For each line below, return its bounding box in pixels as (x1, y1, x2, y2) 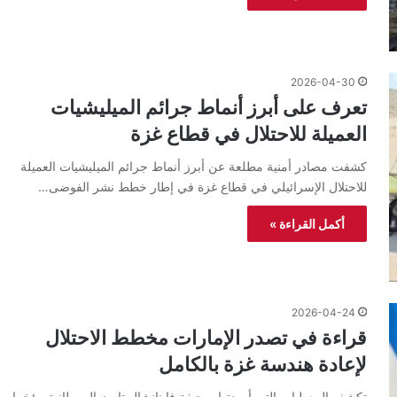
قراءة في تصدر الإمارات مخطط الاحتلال (45, 326, 367, 350)
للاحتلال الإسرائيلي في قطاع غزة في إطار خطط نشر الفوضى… (38, 178, 367, 194)
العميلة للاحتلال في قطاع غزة (130, 121, 367, 145)
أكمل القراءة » (269, 215, 345, 231)
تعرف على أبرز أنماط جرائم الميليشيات (51, 95, 367, 119)
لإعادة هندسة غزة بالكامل (159, 353, 367, 377)
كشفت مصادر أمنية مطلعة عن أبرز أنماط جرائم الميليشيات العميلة (20, 158, 367, 174)
